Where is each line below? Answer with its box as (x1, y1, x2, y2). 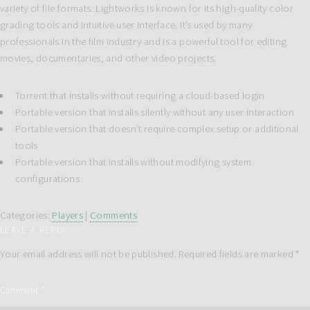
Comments (90, 208, 138, 221)
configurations (15, 172, 80, 185)
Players (52, 208, 83, 221)
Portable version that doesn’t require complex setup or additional (15, 122, 299, 135)
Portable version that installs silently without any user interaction (15, 105, 294, 118)
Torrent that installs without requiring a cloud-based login (15, 89, 265, 102)
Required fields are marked (179, 248, 296, 261)
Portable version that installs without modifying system (15, 155, 252, 168)
